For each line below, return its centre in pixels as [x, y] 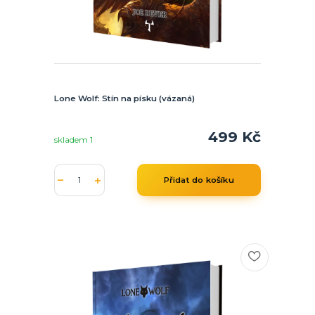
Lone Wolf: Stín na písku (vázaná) [124, 99]
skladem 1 [74, 140]
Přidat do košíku [199, 180]
